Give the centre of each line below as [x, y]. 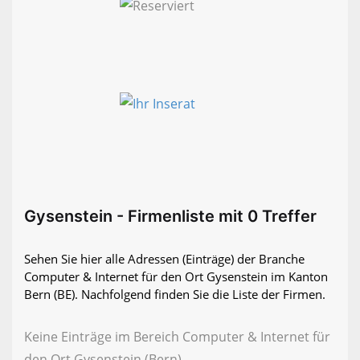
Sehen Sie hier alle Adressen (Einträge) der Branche [164, 259]
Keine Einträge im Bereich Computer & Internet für [177, 337]
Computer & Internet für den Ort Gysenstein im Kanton [176, 277]
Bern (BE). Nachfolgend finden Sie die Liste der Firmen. [175, 295]
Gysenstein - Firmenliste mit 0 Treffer [170, 217]
